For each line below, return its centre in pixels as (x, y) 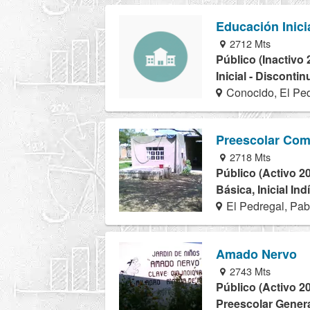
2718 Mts (249, 157)
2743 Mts (249, 271)
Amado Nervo (256, 254)
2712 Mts (249, 44)
